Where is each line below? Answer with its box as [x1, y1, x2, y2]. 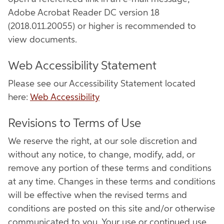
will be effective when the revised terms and [8, 191, 187, 200]
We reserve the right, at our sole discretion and [8, 137, 197, 146]
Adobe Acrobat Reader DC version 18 [8, 8, 159, 17]
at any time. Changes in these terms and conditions [8, 177, 215, 186]
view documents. [8, 35, 77, 44]
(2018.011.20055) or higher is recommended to [8, 22, 196, 31]
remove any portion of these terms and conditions [8, 164, 211, 173]
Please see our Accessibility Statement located [8, 79, 195, 88]
